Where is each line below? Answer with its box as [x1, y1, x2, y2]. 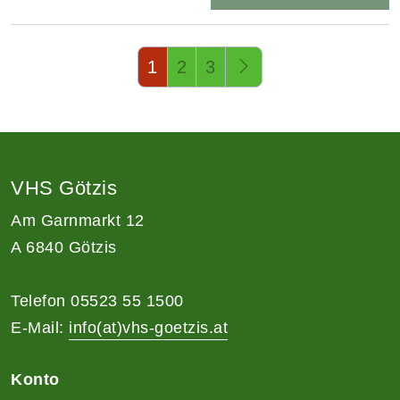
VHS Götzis [11, 176, 117, 199]
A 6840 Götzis [11, 237, 117, 256]
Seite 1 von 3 [10, 49, 110, 68]
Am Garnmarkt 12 [11, 211, 145, 229]
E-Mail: [11, 318, 69, 337]
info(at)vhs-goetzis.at [69, 318, 228, 337]
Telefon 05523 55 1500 [11, 291, 184, 310]
